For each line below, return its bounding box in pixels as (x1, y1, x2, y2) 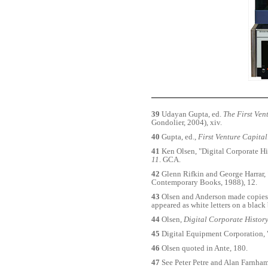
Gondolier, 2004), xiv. (151, 118, 222, 127)
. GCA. (159, 156, 181, 164)
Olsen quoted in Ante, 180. (160, 244, 248, 252)
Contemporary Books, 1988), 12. (151, 178, 257, 187)
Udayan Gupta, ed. (160, 110, 223, 118)
